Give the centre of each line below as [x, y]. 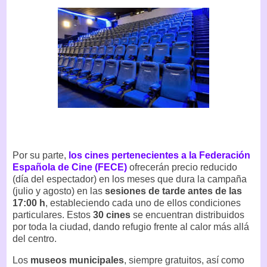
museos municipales [77, 260]
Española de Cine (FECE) [70, 167]
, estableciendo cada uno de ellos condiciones [143, 203]
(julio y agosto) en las [59, 191]
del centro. [35, 239]
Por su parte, [41, 156]
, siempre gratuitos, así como [184, 260]
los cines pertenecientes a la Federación [159, 156]
